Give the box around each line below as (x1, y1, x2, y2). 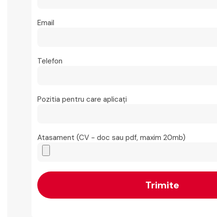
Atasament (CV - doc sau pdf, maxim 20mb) (37, 133, 186, 143)
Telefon (37, 56, 62, 66)
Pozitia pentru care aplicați (37, 94, 127, 105)
